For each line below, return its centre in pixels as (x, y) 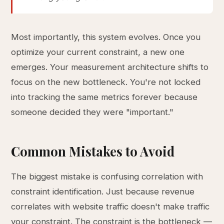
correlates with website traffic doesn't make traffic (110, 206)
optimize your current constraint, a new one (98, 52)
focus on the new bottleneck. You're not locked (106, 82)
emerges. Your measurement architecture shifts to (110, 67)
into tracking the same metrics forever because (104, 97)
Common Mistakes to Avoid (93, 151)
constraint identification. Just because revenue (103, 191)
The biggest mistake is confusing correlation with (107, 176)
